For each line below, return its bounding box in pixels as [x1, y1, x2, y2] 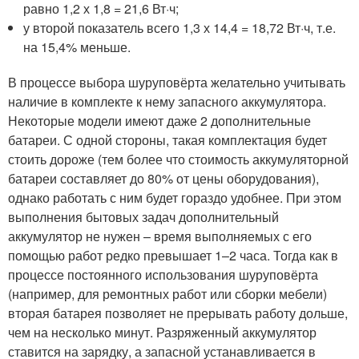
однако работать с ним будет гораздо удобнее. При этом [8, 188, 341, 207]
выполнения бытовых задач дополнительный [8, 207, 279, 226]
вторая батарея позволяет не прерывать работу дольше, [8, 303, 348, 322]
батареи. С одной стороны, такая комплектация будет [8, 130, 327, 149]
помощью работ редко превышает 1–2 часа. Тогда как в [8, 245, 338, 264]
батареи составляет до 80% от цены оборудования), [8, 168, 319, 188]
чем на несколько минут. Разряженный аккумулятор [8, 322, 317, 341]
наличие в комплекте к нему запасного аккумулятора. [8, 91, 326, 111]
